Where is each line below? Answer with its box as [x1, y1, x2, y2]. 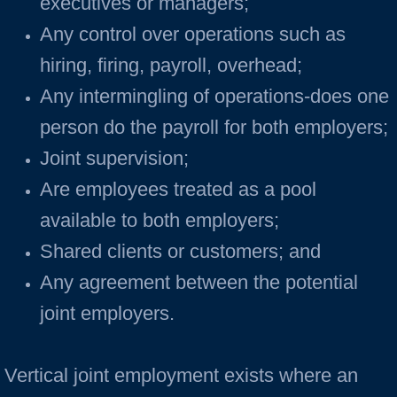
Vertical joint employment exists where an [4, 364, 358, 386]
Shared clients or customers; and [40, 240, 321, 262]
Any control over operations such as [40, 23, 346, 45]
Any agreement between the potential [40, 271, 358, 293]
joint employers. [40, 302, 180, 324]
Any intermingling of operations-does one [40, 85, 389, 107]
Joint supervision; [40, 147, 189, 169]
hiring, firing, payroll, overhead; [40, 54, 302, 76]
